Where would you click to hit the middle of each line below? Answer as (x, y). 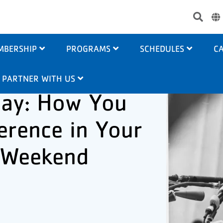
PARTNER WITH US (38, 79)
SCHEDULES (162, 49)
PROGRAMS (88, 49)
